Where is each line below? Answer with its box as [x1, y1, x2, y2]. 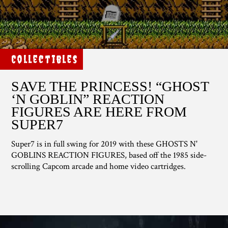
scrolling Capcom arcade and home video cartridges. [11, 160, 186, 172]
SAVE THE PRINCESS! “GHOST [11, 78, 209, 94]
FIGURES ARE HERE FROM [11, 103, 187, 120]
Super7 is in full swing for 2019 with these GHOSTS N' [11, 138, 198, 150]
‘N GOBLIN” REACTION [11, 91, 165, 107]
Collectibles [11, 52, 78, 66]
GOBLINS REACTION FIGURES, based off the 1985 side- [11, 149, 207, 161]
